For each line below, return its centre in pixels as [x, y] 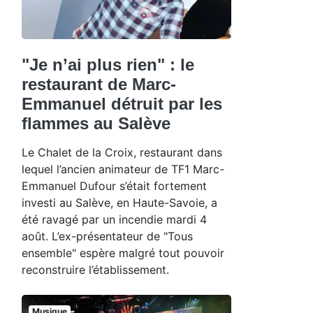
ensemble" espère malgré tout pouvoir [123, 253]
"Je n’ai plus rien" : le [108, 65]
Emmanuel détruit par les [122, 104]
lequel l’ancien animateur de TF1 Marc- [123, 169]
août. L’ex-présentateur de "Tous [107, 236]
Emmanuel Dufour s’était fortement [114, 186]
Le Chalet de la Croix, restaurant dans [122, 153]
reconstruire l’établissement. [95, 270]
